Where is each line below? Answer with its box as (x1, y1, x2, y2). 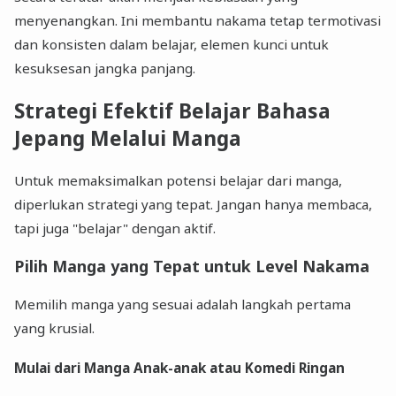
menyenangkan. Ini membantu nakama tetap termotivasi (14, 11, 382, 29)
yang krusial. (14, 319, 95, 338)
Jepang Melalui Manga (14, 124, 242, 152)
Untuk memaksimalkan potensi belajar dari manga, (14, 171, 343, 189)
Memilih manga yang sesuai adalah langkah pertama (14, 295, 352, 314)
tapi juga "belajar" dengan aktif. (14, 218, 217, 237)
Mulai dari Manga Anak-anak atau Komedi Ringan (14, 358, 346, 377)
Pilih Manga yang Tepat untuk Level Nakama (14, 255, 370, 278)
